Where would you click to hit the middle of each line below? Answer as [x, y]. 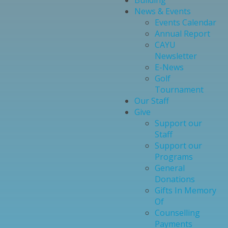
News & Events [162, 11]
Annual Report [182, 34]
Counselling [177, 213]
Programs [174, 157]
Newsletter [176, 56]
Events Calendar [185, 22]
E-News [169, 67]
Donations [175, 179]
